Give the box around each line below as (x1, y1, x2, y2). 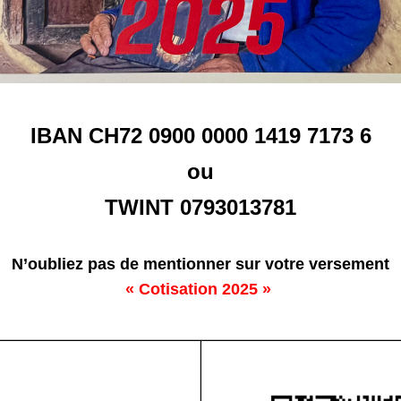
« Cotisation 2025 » (125, 280, 271, 298)
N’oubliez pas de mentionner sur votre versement (12, 255, 389, 273)
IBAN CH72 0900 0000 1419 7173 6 (30, 124, 371, 148)
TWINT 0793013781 (105, 195, 296, 219)
